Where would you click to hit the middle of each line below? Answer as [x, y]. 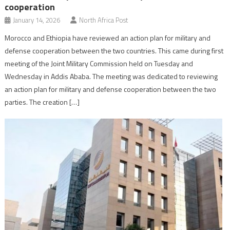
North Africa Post [104, 20]
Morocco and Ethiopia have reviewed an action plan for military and [108, 38]
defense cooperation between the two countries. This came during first [114, 51]
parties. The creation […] [42, 102]
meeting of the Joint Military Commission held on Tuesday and [99, 64]
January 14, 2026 [37, 20]
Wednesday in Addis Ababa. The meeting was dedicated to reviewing [111, 76]
